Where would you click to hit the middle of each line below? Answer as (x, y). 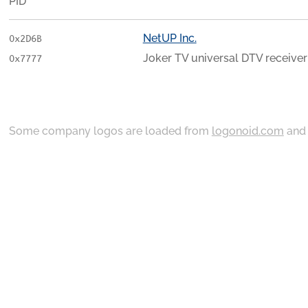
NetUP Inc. (169, 38)
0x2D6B (25, 39)
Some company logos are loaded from (110, 131)
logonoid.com (247, 131)
